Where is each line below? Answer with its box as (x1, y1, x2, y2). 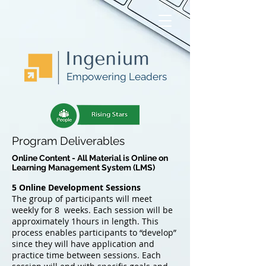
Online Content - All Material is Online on (12, 153, 168, 163)
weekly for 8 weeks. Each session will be (12, 204, 173, 216)
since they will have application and (12, 238, 154, 249)
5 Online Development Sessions (12, 182, 141, 193)
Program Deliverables (12, 134, 125, 147)
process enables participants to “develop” (12, 227, 176, 238)
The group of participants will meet (12, 193, 152, 204)
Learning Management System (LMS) (12, 163, 155, 172)
